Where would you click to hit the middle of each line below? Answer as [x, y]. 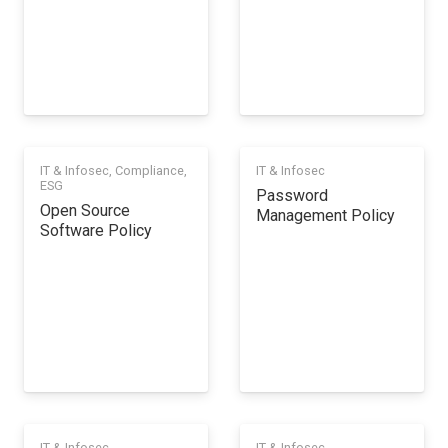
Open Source [85, 210]
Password [292, 195]
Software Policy [96, 230]
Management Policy [325, 215]
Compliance [149, 170]
